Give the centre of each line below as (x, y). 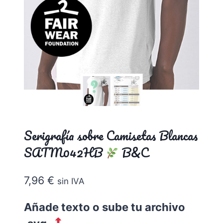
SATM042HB (65, 153)
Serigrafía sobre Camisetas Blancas (111, 136)
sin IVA (71, 181)
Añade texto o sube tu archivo (105, 207)
